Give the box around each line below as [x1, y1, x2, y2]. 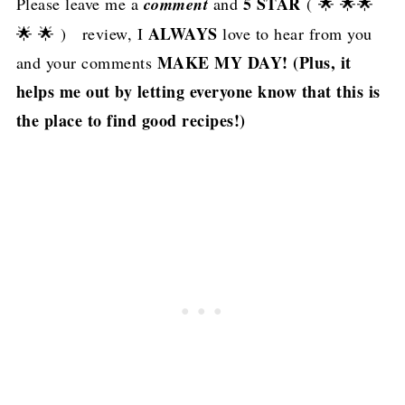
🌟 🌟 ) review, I [15, 23, 148, 45]
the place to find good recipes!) [15, 108, 246, 133]
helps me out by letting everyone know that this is [15, 80, 381, 104]
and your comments [15, 52, 157, 74]
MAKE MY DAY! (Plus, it [156, 51, 352, 75]
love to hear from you [217, 23, 372, 45]
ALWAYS [147, 22, 218, 46]
